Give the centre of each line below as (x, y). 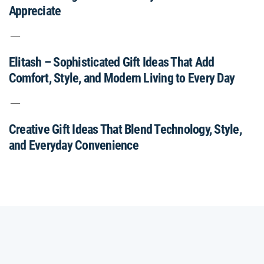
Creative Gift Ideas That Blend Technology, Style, (125, 129)
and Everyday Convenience (74, 145)
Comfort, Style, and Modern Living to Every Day (122, 78)
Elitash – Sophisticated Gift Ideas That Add (112, 62)
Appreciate (35, 11)
